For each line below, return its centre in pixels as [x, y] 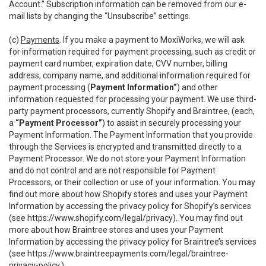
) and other [197, 87]
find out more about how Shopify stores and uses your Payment [128, 194]
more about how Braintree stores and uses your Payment [116, 230]
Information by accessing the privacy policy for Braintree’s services [133, 242]
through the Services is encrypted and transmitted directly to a [125, 147]
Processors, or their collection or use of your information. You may [132, 182]
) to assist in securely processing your [172, 123]
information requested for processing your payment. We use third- [133, 99]
